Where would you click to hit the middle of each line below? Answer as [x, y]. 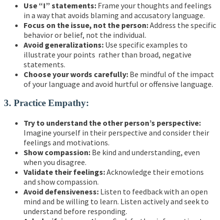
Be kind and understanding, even [145, 152]
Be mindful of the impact [171, 74]
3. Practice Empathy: [46, 103]
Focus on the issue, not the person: [86, 25]
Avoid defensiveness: [61, 192]
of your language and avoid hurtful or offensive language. [118, 84]
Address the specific [182, 25]
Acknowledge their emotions [154, 172]
